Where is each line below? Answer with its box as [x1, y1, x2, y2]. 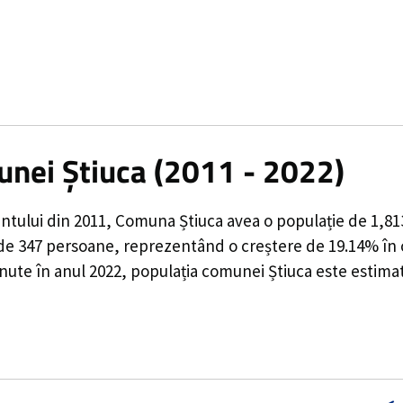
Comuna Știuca [115, 210, 223, 232]
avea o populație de [223, 210, 371, 232]
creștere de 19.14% [241, 235, 379, 257]
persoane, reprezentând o [42, 235, 241, 257]
